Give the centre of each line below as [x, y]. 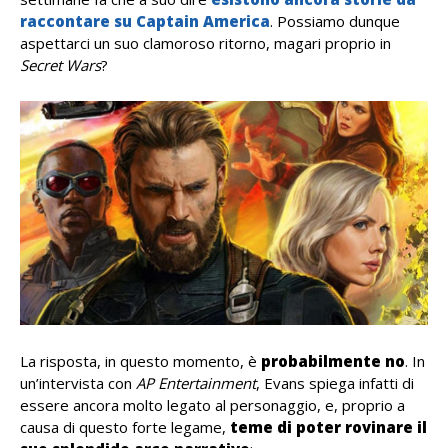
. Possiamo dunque [335, 21]
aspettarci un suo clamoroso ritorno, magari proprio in [205, 43]
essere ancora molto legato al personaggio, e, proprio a [212, 405]
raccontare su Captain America [145, 21]
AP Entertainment [196, 383]
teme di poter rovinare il [326, 427]
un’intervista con [78, 383]
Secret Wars [60, 65]
